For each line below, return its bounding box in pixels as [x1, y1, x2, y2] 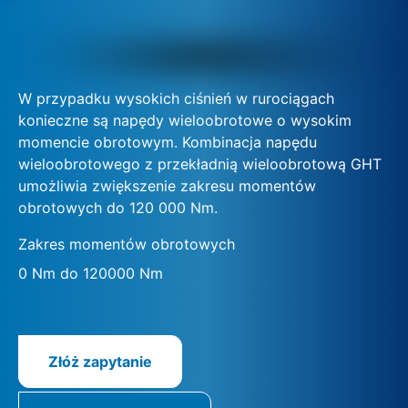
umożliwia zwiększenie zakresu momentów [18, 176, 316, 195]
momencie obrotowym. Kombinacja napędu [18, 132, 317, 151]
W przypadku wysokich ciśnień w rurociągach [18, 88, 334, 107]
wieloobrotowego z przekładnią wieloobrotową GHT [18, 154, 382, 173]
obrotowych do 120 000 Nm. [18, 198, 218, 217]
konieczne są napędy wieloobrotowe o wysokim [18, 110, 352, 129]
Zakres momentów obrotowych [18, 234, 235, 253]
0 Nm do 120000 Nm [18, 263, 163, 282]
